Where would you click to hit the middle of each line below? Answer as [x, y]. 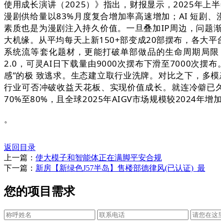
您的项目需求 [39, 191]
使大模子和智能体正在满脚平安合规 [99, 158]
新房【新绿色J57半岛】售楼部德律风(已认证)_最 [120, 168]
